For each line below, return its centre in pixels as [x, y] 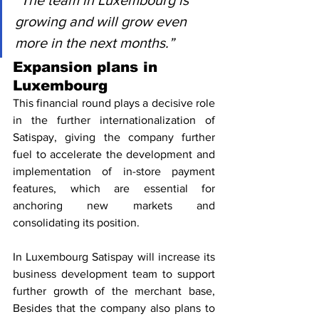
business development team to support [114, 274]
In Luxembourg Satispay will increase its [114, 257]
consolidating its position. [76, 223]
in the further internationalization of [114, 120]
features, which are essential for [114, 189]
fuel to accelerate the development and [114, 155]
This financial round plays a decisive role [114, 103]
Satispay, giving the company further [114, 137]
